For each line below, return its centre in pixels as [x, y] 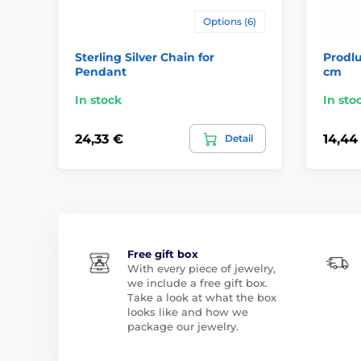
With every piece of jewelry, [201, 269]
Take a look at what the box [202, 298]
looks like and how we [188, 312]
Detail [239, 139]
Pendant [101, 72]
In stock [98, 100]
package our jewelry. [183, 327]
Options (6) [229, 22]
